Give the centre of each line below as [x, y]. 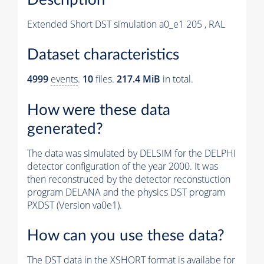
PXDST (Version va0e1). [75, 205]
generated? [65, 129]
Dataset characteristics [103, 55]
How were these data [99, 110]
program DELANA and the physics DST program [126, 192]
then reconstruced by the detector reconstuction [129, 179]
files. [105, 79]
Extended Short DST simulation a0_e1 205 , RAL [126, 24]
